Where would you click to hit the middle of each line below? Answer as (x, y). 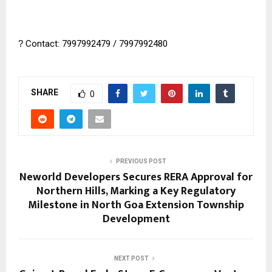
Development (136, 219)
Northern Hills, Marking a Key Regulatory (136, 191)
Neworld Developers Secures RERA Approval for (136, 177)
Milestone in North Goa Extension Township (136, 205)
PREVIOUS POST (141, 161)
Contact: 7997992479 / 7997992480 (95, 43)
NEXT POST (131, 258)
